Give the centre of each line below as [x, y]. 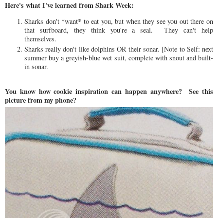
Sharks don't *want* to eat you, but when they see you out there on [119, 21]
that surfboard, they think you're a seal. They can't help [119, 30]
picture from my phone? [41, 100]
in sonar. [36, 67]
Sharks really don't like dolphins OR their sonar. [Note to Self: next [119, 49]
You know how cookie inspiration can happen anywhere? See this [109, 91]
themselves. [40, 38]
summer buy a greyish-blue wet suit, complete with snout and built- [119, 58]
